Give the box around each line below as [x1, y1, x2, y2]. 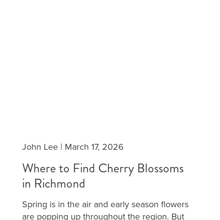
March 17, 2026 [65, 140, 124, 153]
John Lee [22, 140, 58, 153]
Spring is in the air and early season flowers [22, 198, 189, 211]
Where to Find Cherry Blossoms [22, 159, 184, 177]
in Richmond [22, 174, 85, 192]
